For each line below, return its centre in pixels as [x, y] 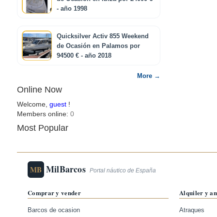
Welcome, [33, 104]
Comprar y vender [54, 193]
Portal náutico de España [123, 170]
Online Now [39, 90]
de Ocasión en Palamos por [98, 46]
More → [149, 76]
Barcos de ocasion [54, 210]
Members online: [44, 114]
